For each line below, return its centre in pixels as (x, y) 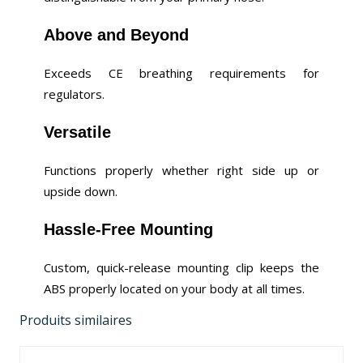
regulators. (74, 94)
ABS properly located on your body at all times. (174, 289)
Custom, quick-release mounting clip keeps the (181, 268)
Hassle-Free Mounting (128, 230)
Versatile (77, 132)
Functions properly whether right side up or (181, 171)
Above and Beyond (116, 35)
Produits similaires (75, 320)
